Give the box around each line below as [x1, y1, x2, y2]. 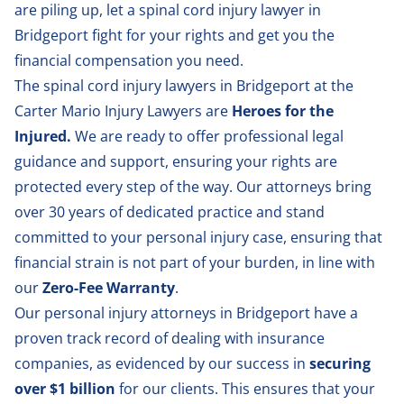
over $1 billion [14, 378, 115, 399]
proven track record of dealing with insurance [14, 327, 325, 348]
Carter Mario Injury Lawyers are [14, 100, 232, 121]
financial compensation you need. [14, 50, 243, 70]
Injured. [14, 125, 75, 146]
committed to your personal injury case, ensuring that [14, 226, 382, 247]
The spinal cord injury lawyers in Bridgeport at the [14, 75, 353, 96]
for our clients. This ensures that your [115, 378, 375, 399]
